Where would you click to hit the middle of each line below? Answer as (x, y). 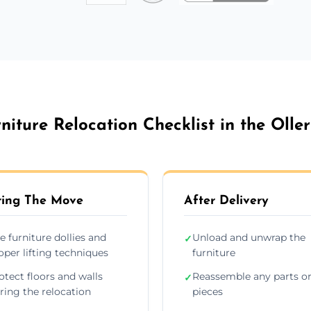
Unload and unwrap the (249, 237)
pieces (208, 291)
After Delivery (226, 201)
